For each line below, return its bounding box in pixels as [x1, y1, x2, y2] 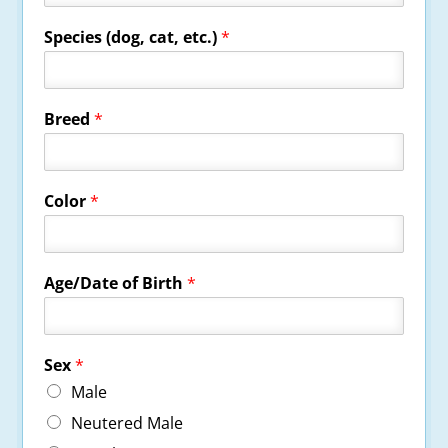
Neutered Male [71, 411, 184, 434]
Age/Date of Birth [44, 271, 188, 294]
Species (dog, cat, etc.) [44, 25, 222, 48]
